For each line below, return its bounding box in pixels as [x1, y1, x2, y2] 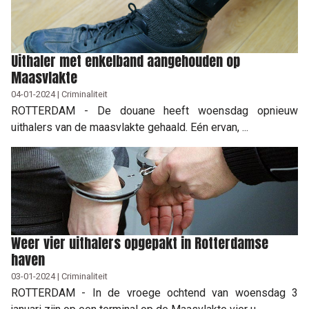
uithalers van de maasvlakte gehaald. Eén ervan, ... [11, 120, 248, 134]
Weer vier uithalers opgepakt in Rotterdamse [11, 232, 268, 254]
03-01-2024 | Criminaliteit [11, 270, 108, 281]
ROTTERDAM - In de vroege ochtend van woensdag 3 [11, 286, 298, 299]
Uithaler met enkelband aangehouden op [11, 50, 240, 72]
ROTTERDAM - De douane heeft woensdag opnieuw [11, 103, 298, 117]
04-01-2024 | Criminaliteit [11, 88, 108, 99]
